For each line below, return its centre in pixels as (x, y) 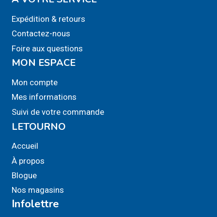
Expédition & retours (48, 19)
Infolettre (35, 204)
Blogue (24, 175)
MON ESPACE (44, 63)
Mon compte (35, 83)
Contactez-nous (41, 34)
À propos (28, 161)
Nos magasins (38, 190)
